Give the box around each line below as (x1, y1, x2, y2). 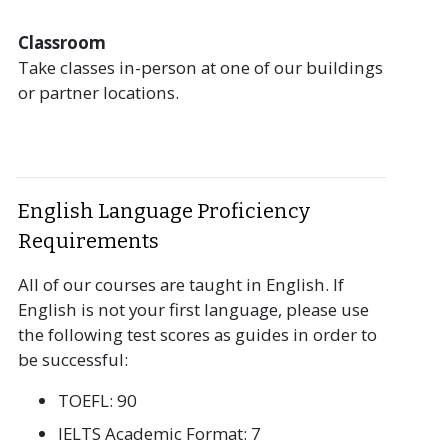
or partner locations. (18, 80, 179, 104)
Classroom (18, 30, 106, 54)
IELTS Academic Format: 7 (58, 421, 261, 445)
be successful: (18, 347, 128, 371)
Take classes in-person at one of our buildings (18, 55, 383, 79)
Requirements (18, 228, 159, 253)
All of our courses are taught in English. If (18, 272, 344, 296)
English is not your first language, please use (18, 297, 369, 321)
